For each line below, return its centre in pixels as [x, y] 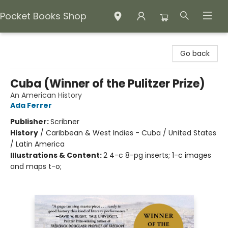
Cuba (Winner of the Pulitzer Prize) [108, 84]
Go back [195, 53]
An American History [46, 95]
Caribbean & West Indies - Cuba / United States [131, 133]
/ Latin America [37, 144]
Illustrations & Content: [57, 155]
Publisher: [30, 122]
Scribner [65, 122]
